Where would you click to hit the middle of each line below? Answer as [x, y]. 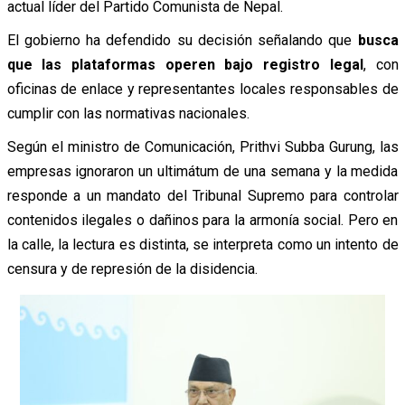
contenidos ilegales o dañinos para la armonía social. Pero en [202, 220]
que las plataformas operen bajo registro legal [185, 64]
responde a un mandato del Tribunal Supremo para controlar [202, 195]
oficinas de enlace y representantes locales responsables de [202, 89]
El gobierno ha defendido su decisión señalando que [182, 40]
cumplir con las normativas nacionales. [128, 113]
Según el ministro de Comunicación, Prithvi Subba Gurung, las [202, 146]
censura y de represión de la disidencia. [132, 268]
